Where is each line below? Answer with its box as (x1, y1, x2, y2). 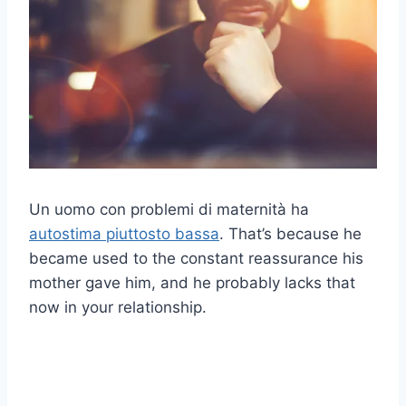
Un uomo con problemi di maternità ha (29, 199, 309, 218)
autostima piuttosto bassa (29, 224, 219, 243)
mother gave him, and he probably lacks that (29, 273, 355, 292)
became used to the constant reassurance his (29, 248, 363, 267)
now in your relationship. (29, 297, 207, 316)
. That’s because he (219, 224, 362, 243)
